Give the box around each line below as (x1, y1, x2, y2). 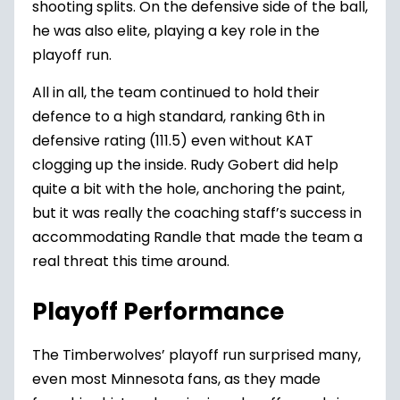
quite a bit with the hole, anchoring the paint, (32, 179, 345, 199)
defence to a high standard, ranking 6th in (32, 106, 325, 127)
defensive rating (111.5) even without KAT (32, 130, 313, 151)
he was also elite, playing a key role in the (32, 21, 320, 41)
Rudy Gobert (190, 154, 279, 175)
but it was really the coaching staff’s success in (32, 203, 362, 223)
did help (279, 154, 338, 175)
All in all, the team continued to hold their (32, 82, 320, 103)
